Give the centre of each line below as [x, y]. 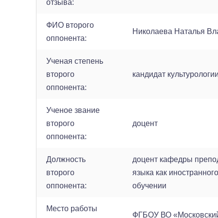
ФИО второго [70, 25]
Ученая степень [75, 61]
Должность [66, 159]
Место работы [72, 209]
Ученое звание [73, 110]
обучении [149, 186]
